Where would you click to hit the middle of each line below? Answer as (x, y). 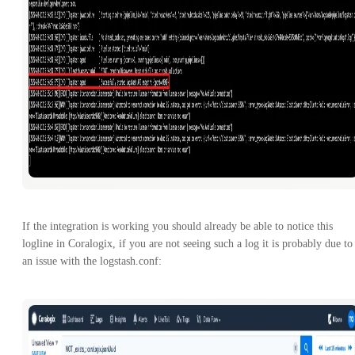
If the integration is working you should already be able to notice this (177, 226)
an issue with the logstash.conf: (92, 261)
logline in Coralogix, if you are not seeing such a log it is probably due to (187, 243)
